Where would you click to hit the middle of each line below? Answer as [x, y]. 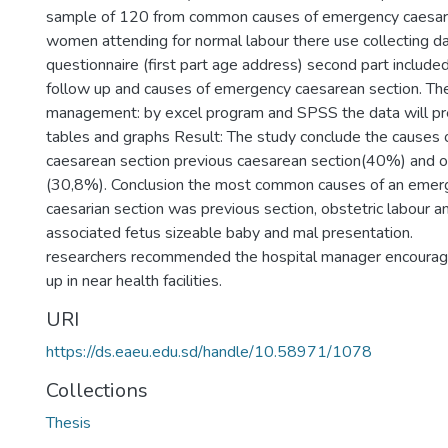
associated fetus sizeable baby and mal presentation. [229, 233]
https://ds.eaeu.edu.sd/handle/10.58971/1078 [209, 352]
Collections [97, 390]
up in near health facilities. [134, 281]
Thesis [68, 423]
